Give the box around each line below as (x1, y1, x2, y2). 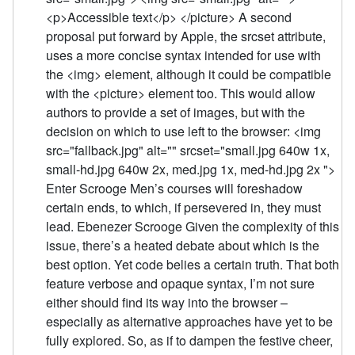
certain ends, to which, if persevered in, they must (46, 197, 322, 216)
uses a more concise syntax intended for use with (46, 45, 322, 64)
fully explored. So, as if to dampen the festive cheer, (46, 330, 334, 349)
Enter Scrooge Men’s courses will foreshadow (46, 178, 303, 197)
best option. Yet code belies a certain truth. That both (46, 254, 340, 273)
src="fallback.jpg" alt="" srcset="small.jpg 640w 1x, (46, 140, 330, 159)
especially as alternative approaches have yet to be (46, 311, 334, 330)
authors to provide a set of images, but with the (46, 102, 306, 121)
